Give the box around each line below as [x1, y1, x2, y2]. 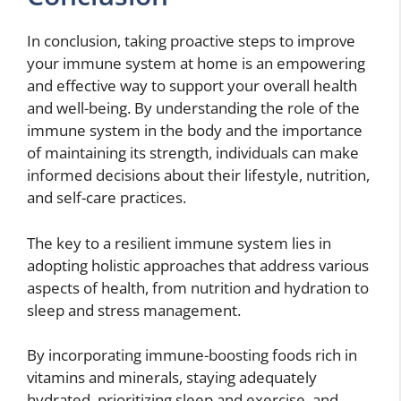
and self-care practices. [27, 187, 186, 209]
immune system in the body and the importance [27, 120, 363, 141]
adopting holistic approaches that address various [27, 254, 369, 276]
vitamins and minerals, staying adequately [27, 367, 317, 388]
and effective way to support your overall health [27, 75, 357, 97]
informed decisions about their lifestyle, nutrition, [27, 165, 370, 186]
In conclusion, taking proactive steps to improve [27, 30, 355, 52]
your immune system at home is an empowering [27, 53, 365, 74]
